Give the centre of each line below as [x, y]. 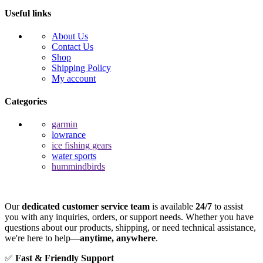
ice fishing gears [82, 146]
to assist [227, 207]
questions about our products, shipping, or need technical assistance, [130, 228]
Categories [26, 102]
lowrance [69, 135]
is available [173, 207]
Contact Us [73, 46]
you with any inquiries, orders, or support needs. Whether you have [129, 217]
